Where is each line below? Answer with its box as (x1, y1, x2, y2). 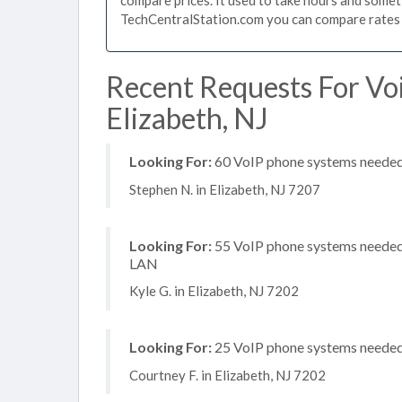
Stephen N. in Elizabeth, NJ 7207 (129, 180, 320, 197)
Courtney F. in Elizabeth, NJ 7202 (129, 366, 326, 383)
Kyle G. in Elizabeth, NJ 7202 (129, 283, 299, 299)
